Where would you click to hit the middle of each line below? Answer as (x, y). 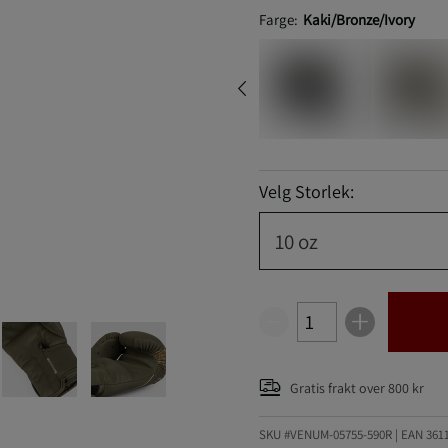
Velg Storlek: (306, 191)
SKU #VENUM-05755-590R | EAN (342, 434)
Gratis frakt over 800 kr (356, 387)
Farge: (278, 19)
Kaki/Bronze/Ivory (358, 19)
